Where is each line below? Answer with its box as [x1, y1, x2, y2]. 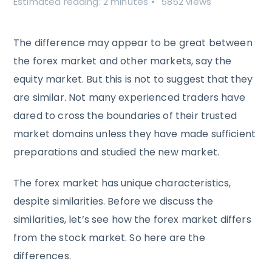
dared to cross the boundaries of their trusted [13, 109, 237, 123]
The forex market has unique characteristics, [13, 175, 231, 190]
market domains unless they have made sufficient [13, 127, 256, 141]
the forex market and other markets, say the [13, 54, 232, 68]
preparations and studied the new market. [13, 145, 219, 159]
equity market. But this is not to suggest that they [13, 72, 253, 86]
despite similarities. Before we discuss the [13, 194, 214, 208]
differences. [13, 248, 71, 263]
